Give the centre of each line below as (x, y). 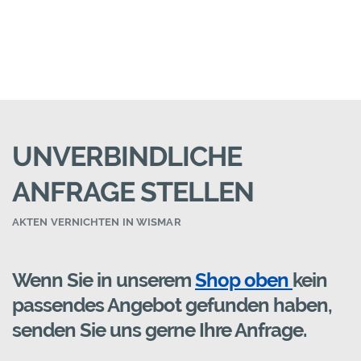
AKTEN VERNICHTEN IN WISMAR (97, 222)
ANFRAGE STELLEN (133, 192)
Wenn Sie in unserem (104, 280)
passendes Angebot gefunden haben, (172, 305)
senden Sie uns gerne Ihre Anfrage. (159, 330)
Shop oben (244, 280)
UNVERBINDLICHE (127, 157)
